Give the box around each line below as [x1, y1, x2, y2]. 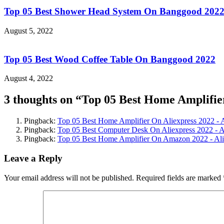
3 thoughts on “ [4, 93, 81, 106]
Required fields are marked [136, 173, 223, 182]
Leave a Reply [4, 152, 62, 163]
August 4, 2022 [4, 74, 53, 83]
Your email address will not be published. [4, 173, 134, 182]
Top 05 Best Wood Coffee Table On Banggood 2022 [4, 53, 215, 64]
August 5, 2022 [4, 26, 53, 35]
